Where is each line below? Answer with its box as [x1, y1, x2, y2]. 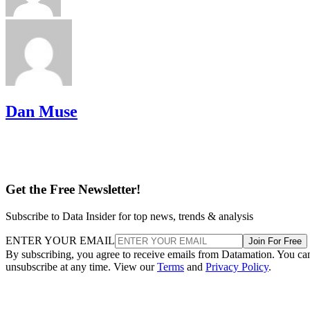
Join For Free [248, 235, 302, 246]
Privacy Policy [206, 260, 268, 273]
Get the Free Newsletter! [6, 182, 140, 197]
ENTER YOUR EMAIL [6, 234, 115, 246]
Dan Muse [6, 102, 77, 120]
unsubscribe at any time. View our [6, 260, 157, 273]
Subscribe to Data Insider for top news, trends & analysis [6, 210, 253, 222]
